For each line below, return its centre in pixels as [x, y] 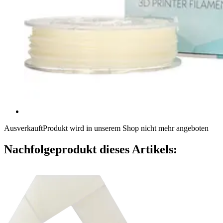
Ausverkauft [23, 128]
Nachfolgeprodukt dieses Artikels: [91, 149]
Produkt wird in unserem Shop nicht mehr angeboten [126, 128]
